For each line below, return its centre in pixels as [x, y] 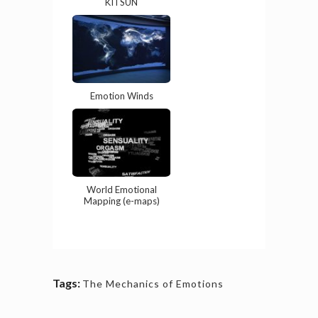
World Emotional [121, 196]
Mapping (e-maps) [121, 208]
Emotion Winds [121, 103]
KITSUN [121, 9]
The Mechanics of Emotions [153, 290]
